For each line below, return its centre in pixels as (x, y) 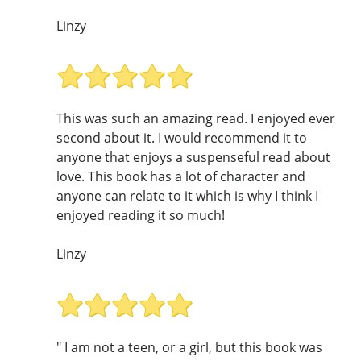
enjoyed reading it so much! (141, 216)
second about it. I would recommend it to (182, 138)
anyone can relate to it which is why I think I (187, 196)
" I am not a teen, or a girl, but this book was (189, 347)
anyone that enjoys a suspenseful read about (193, 158)
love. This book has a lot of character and (181, 177)
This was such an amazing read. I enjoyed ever (196, 119)
